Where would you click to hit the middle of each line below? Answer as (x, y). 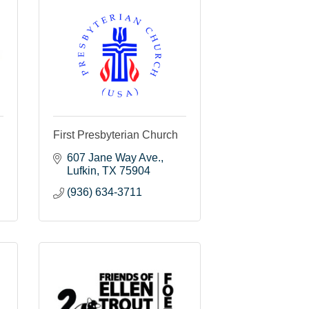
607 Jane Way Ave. (114, 157)
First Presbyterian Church (116, 134)
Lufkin (82, 170)
